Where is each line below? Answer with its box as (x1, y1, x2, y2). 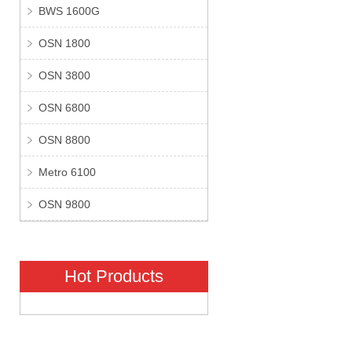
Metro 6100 (38, 166, 96, 179)
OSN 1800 (38, 37, 90, 50)
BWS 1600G (38, 5, 100, 18)
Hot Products (64, 266, 163, 287)
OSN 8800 (38, 134, 90, 147)
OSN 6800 (38, 101, 90, 115)
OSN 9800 (38, 198, 90, 211)
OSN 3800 (38, 69, 90, 82)
